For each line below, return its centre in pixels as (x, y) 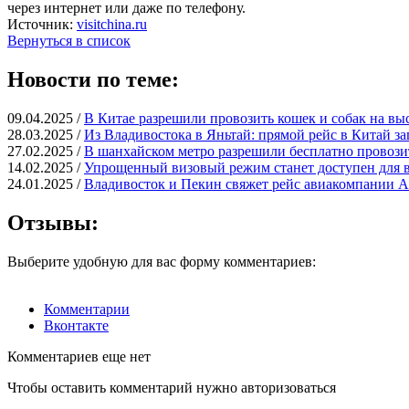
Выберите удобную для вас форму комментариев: (162, 261)
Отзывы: (53, 222)
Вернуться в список (69, 40)
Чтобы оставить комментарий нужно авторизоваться (172, 387)
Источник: (42, 24)
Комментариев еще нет (79, 356)
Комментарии (87, 309)
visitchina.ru (112, 24)
